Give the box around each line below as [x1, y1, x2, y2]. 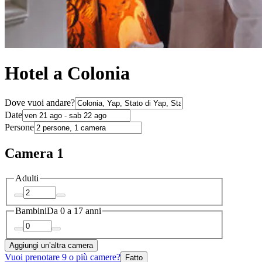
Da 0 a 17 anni [47, 206, 101, 216]
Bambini [15, 206, 47, 216]
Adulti [15, 173, 39, 183]
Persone [5, 122, 34, 132]
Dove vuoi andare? [5, 97, 75, 108]
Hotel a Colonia [5, 63, 130, 84]
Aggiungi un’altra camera [9, 240, 93, 250]
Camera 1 [5, 145, 64, 161]
